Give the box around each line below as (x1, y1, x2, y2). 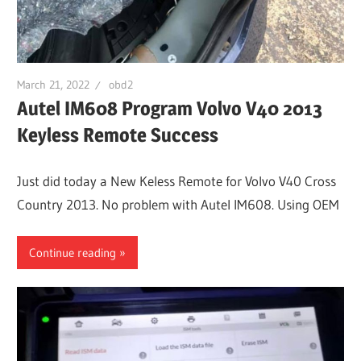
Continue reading (29, 244, 117, 260)
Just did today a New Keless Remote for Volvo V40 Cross (17, 172, 337, 189)
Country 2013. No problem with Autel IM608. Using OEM (17, 195, 340, 213)
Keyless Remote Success (17, 123, 219, 147)
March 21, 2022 (17, 77, 90, 92)
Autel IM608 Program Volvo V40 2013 (17, 97, 323, 121)
